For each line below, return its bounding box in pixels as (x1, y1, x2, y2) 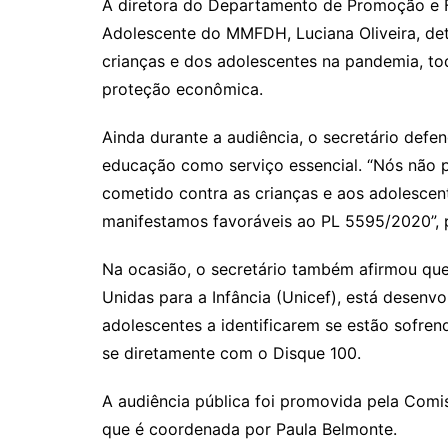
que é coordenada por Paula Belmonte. (102, 419, 397, 440)
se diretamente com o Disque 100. (102, 343, 361, 364)
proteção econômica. (102, 79, 263, 100)
